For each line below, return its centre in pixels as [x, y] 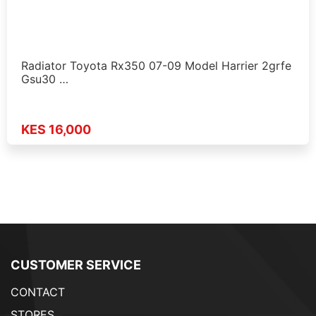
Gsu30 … [45, 79]
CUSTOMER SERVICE [76, 265]
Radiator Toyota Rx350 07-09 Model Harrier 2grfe [156, 65]
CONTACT [38, 292]
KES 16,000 [56, 130]
